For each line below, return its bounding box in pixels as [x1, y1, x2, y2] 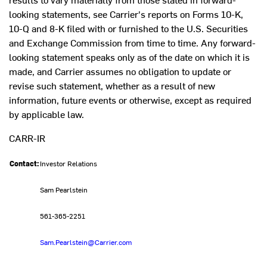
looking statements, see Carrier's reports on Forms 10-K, [9, 7, 243, 21]
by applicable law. [9, 107, 84, 121]
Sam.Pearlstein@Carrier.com [40, 237, 132, 247]
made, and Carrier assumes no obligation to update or [9, 64, 231, 78]
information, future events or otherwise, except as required [9, 93, 252, 107]
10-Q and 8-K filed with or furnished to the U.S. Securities [9, 21, 248, 35]
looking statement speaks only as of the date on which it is [9, 50, 250, 64]
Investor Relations [40, 159, 99, 169]
